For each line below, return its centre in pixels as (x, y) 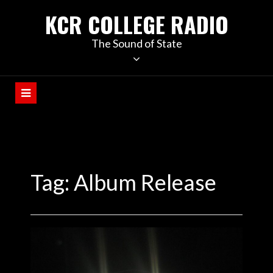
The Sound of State (136, 43)
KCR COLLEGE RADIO (136, 24)
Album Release (145, 182)
